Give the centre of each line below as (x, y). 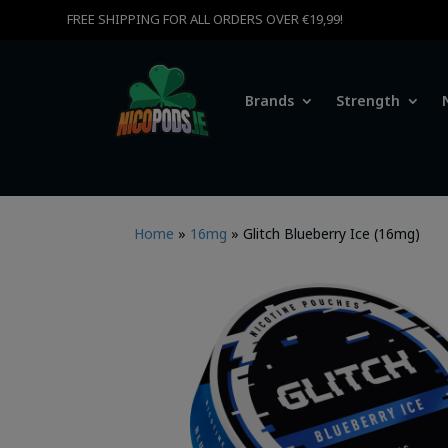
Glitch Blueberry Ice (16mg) (332, 234)
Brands (269, 100)
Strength (368, 100)
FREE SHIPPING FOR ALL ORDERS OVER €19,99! (205, 19)
